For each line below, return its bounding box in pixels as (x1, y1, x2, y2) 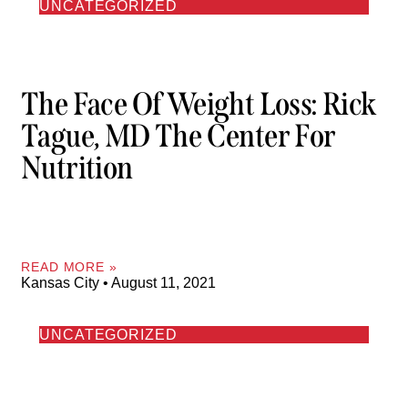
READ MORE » (21, 260, 117, 274)
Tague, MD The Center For (21, 117, 336, 156)
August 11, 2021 (108, 275, 216, 291)
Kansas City (21, 275, 103, 291)
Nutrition (21, 148, 133, 188)
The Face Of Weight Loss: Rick (21, 85, 376, 124)
